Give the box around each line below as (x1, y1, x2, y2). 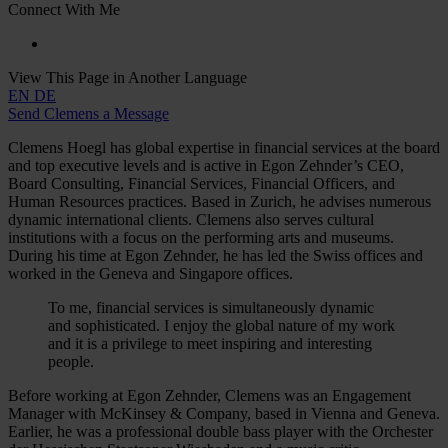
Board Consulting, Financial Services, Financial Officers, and (8, 174, 395, 192)
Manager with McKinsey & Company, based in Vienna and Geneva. (8, 404, 440, 422)
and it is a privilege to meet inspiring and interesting (48, 334, 372, 352)
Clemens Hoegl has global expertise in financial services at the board (8, 138, 440, 156)
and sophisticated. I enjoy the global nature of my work (48, 316, 395, 334)
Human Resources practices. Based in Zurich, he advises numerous (8, 192, 431, 210)
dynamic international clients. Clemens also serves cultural (8, 210, 374, 228)
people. (48, 352, 94, 370)
